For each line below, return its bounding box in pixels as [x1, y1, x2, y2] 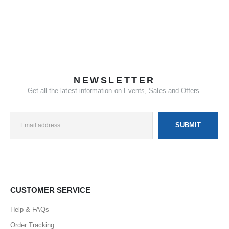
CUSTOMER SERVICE [10, 185, 90, 194]
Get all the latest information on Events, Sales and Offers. [27, 86, 202, 95]
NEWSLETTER [74, 75, 155, 85]
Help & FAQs [10, 205, 49, 213]
